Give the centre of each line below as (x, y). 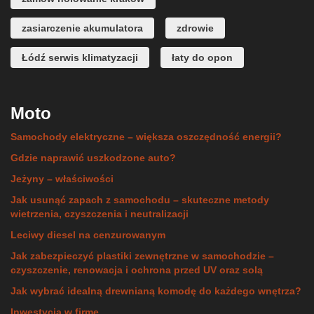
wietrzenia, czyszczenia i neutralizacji (100, 213)
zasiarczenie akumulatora (82, 28)
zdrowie (195, 28)
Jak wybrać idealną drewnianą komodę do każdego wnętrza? (156, 291)
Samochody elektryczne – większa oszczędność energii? (146, 136)
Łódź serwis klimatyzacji (80, 57)
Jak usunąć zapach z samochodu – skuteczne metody (140, 199)
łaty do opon (202, 57)
